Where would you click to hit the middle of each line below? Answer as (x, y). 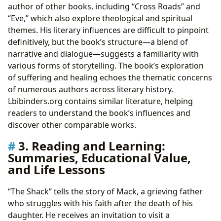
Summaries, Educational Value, (99, 158)
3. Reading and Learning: (92, 146)
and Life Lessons (56, 170)
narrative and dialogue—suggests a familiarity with (103, 54)
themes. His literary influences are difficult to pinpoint (108, 30)
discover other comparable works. (72, 125)
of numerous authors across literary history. (91, 90)
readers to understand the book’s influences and (99, 113)
